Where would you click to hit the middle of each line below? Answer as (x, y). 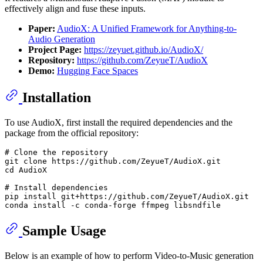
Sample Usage (64, 230)
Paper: (42, 28)
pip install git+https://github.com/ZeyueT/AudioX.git (127, 196)
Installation (57, 97)
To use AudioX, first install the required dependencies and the (119, 122)
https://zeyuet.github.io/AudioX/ (144, 49)
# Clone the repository (56, 152)
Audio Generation (62, 39)
